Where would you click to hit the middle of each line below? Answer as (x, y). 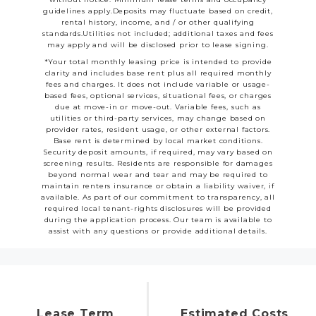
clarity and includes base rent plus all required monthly (158, 73)
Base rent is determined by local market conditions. (158, 141)
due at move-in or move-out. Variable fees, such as (158, 107)
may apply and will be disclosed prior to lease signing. (158, 45)
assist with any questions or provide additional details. (158, 231)
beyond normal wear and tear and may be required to (158, 175)
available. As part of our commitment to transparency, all (158, 197)
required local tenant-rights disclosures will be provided (158, 208)
